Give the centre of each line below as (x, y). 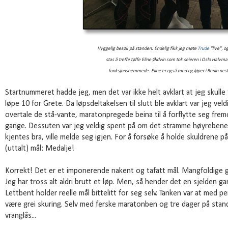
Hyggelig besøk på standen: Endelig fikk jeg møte (147, 49)
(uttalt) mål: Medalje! (40, 149)
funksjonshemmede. (130, 71)
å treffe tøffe (128, 60)
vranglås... (21, 216)
